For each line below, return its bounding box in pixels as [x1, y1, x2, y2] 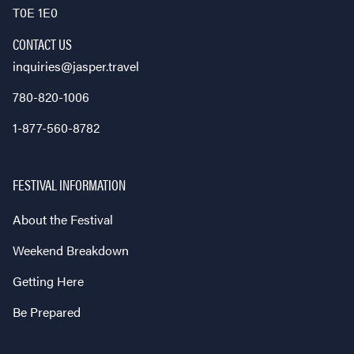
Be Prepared [13, 302, 81, 321]
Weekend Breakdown [13, 240, 129, 259]
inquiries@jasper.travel [13, 56, 139, 75]
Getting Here [13, 271, 84, 290]
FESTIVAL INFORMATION [13, 174, 126, 194]
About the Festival [13, 209, 113, 228]
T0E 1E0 [13, 2, 58, 21]
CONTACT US [13, 33, 72, 54]
